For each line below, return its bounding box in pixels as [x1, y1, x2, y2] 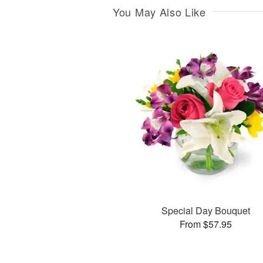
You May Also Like [113, 4, 206, 20]
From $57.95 [179, 217, 232, 231]
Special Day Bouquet [161, 203, 250, 217]
